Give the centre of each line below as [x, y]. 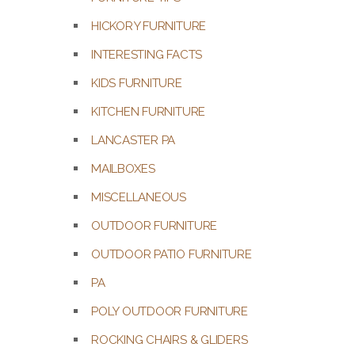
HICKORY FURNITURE [149, 26]
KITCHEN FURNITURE [149, 111]
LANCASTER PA [134, 140]
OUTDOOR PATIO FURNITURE [172, 254]
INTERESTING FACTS [147, 54]
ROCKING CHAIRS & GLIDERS [170, 340]
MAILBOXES [123, 168]
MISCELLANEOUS [139, 197]
